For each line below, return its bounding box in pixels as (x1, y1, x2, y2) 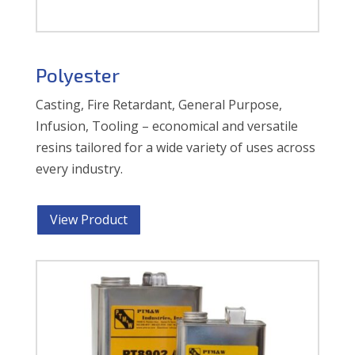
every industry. (35, 160, 123, 178)
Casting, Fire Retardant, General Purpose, (35, 96, 282, 114)
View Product (49, 211, 128, 229)
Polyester (35, 63, 120, 87)
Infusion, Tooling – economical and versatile (35, 117, 298, 136)
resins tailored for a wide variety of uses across (35, 139, 315, 157)
